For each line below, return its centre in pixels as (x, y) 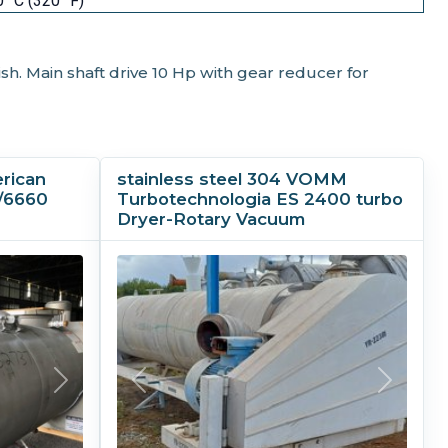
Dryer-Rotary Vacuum (211, 219)
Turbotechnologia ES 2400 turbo (260, 199)
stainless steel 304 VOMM (232, 179)
